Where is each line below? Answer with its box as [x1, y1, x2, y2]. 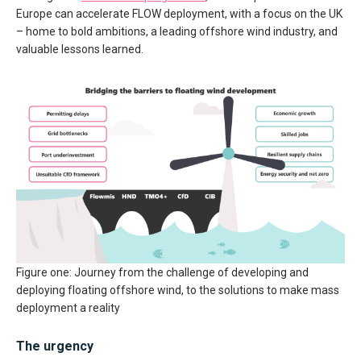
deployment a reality [16, 301, 120, 314]
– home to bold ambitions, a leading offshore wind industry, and [16, 25, 338, 38]
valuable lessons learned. [16, 43, 143, 56]
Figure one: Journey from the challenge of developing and [16, 265, 309, 279]
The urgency [16, 338, 93, 354]
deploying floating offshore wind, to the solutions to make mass [16, 283, 339, 297]
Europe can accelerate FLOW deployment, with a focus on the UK [16, 7, 342, 20]
